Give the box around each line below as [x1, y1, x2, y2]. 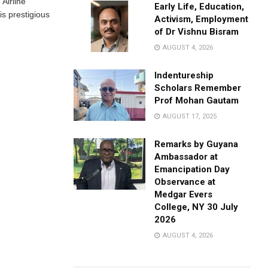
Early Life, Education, [154, 1, 245, 12]
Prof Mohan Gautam [154, 95, 239, 106]
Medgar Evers [154, 189, 213, 200]
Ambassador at [154, 151, 218, 162]
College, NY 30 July [154, 202, 239, 212]
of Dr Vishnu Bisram [154, 26, 239, 37]
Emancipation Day [154, 164, 230, 175]
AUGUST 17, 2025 [161, 112, 217, 120]
